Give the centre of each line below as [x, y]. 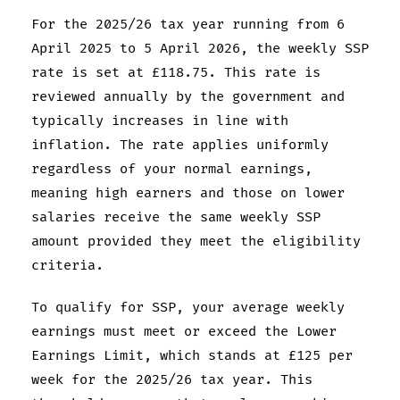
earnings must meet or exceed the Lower [184, 331]
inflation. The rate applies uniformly [180, 145]
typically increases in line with [160, 121]
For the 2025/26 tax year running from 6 [188, 24]
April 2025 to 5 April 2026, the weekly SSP [200, 48]
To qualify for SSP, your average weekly [188, 307]
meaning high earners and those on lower [188, 193]
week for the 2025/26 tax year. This [172, 379]
